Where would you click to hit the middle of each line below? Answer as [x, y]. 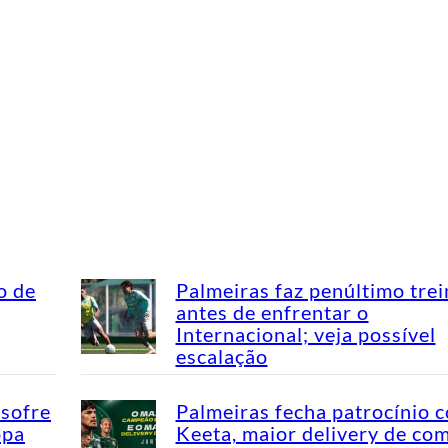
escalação [221, 355]
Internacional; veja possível [305, 333]
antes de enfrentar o [272, 311]
